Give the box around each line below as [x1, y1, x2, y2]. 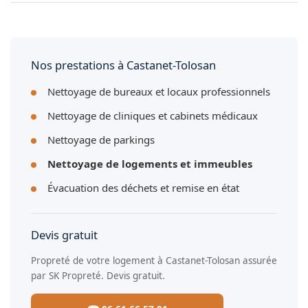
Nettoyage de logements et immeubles [47, 156, 252, 170]
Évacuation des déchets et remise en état [47, 180, 239, 195]
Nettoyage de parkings [47, 132, 155, 146]
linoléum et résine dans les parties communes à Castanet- [10, 20, 283, 34]
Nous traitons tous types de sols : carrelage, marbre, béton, [10, 3, 290, 17]
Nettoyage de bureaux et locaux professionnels [47, 84, 270, 98]
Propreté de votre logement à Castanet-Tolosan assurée [31, 254, 277, 267]
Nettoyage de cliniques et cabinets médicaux [47, 108, 258, 122]
